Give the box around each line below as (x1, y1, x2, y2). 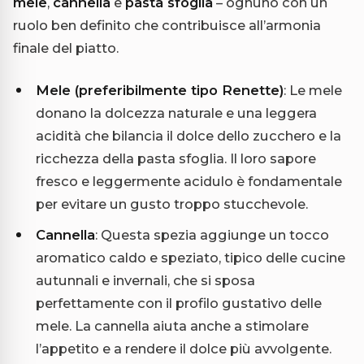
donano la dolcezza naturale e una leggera (36, 105, 317, 122)
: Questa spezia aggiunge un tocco (95, 227, 329, 244)
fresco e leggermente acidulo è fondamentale (36, 173, 342, 190)
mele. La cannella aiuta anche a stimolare (36, 318, 309, 335)
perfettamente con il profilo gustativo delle (36, 295, 322, 312)
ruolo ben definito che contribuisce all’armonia (13, 17, 321, 34)
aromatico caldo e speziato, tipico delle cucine (36, 249, 345, 266)
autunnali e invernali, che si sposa (36, 272, 255, 289)
